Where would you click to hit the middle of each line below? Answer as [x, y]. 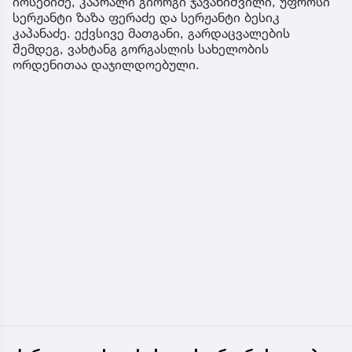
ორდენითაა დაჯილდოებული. [106, 64]
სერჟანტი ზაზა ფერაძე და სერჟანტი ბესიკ [146, 17]
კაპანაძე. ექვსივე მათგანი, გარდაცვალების [151, 33]
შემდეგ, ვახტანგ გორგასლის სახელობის [141, 48]
